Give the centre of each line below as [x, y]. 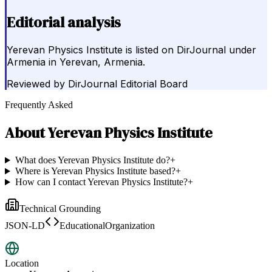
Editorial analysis [64, 22]
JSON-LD [25, 226]
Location [22, 263]
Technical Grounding [60, 209]
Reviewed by [36, 84]
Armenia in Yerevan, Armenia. [76, 62]
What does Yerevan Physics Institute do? [92, 160]
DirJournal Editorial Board [128, 84]
